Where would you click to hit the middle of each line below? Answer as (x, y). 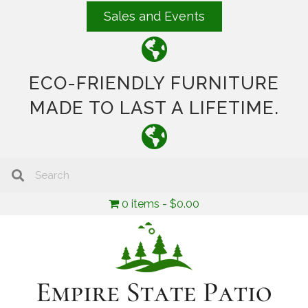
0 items (141, 204)
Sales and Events (154, 16)
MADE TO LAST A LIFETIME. (154, 108)
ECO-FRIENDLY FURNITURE (154, 83)
